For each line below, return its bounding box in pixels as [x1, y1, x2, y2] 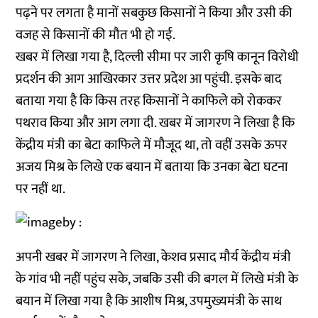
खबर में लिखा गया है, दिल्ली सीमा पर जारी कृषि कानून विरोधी [16, 46, 300, 68]
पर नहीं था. [16, 178, 66, 200]
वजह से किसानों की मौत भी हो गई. [16, 24, 176, 46]
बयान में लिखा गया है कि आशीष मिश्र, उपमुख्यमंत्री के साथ [16, 290, 283, 312]
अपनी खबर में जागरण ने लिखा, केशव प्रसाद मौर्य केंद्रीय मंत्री [16, 246, 292, 268]
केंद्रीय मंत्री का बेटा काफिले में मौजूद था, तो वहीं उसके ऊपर [16, 134, 288, 156]
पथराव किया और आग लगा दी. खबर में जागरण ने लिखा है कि [16, 112, 295, 134]
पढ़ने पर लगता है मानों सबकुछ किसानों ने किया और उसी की [16, 2, 293, 24]
